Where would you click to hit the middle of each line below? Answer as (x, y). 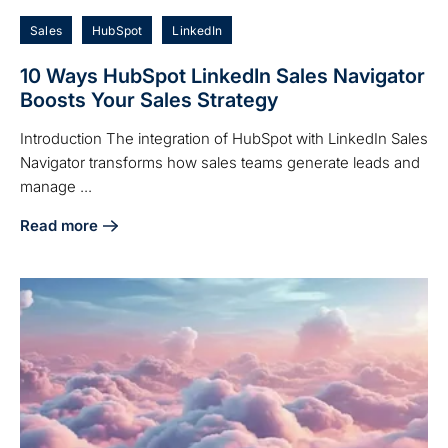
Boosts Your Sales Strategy (149, 100)
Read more (59, 226)
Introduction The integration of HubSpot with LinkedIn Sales (224, 139)
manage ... (56, 187)
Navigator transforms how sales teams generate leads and (220, 163)
